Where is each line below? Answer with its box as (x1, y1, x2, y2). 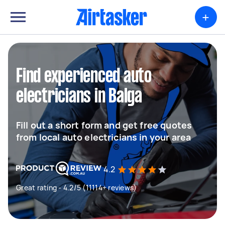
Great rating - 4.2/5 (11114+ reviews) (16, 183, 137, 192)
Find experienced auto (16, 68, 152, 86)
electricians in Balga (16, 88, 142, 106)
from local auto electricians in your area (16, 131, 191, 143)
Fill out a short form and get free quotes (16, 119, 192, 131)
